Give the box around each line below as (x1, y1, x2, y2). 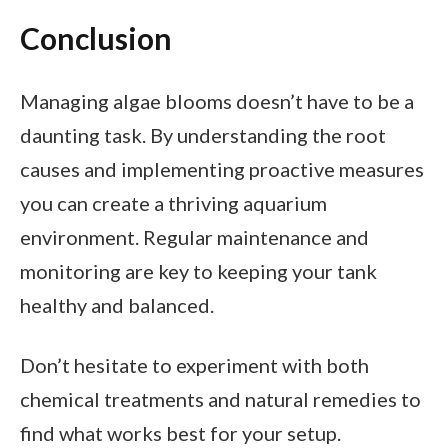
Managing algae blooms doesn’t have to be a (20, 88, 414, 113)
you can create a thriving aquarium (20, 190, 327, 215)
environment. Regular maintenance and (20, 224, 369, 249)
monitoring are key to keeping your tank (20, 258, 377, 283)
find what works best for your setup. (20, 420, 341, 445)
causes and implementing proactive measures (20, 156, 424, 181)
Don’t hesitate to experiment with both (20, 352, 369, 377)
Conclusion (20, 20, 172, 57)
